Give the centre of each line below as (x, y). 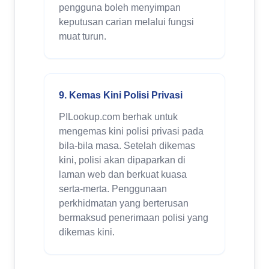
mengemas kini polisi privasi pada (131, 131)
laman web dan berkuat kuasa (123, 174)
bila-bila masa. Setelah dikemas (127, 146)
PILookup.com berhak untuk (118, 117)
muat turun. (83, 36)
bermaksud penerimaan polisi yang (134, 218)
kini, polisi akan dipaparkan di (122, 160)
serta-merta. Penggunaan (113, 189)
